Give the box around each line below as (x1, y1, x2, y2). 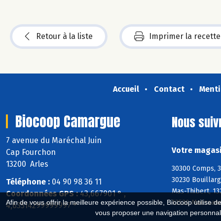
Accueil (112, 84, 139, 94)
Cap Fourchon (6, 147, 56, 157)
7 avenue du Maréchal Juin (6, 135, 104, 145)
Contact (153, 84, 184, 94)
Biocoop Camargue (15, 110, 120, 132)
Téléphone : (6, 177, 50, 187)
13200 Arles (6, 159, 48, 169)
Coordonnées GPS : (6, 189, 78, 199)
